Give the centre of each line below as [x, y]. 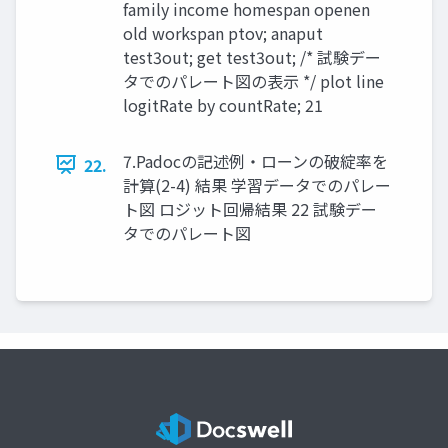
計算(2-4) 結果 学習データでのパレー [257, 184]
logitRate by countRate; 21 [223, 104]
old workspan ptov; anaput [223, 32]
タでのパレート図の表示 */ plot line [253, 80]
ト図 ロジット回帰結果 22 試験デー [250, 208]
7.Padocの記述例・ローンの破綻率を [255, 160]
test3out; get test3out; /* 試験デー [252, 56]
